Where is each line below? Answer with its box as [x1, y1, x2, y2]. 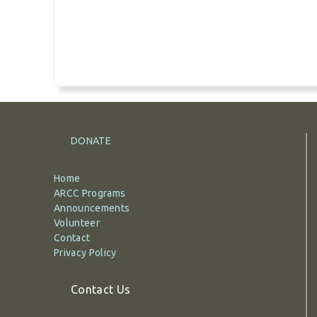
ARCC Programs [54, 187, 126, 199]
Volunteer [54, 217, 100, 229]
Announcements [54, 202, 130, 214]
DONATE [71, 134, 111, 146]
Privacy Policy [54, 246, 117, 258]
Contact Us [71, 282, 131, 296]
